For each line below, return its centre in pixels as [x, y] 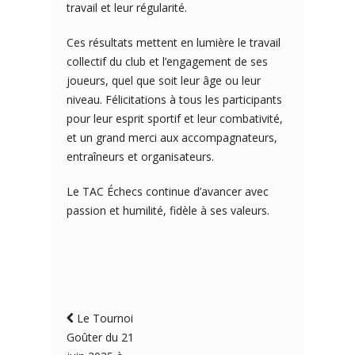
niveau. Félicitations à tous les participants [174, 99]
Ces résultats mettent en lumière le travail [174, 42]
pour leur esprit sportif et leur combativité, [175, 118]
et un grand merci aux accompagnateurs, [172, 137]
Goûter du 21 [100, 337]
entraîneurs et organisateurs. [140, 157]
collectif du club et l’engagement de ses [167, 61]
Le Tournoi [105, 318]
